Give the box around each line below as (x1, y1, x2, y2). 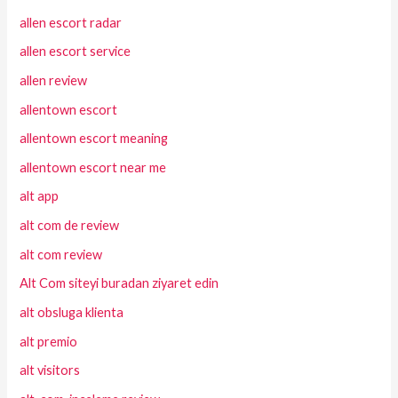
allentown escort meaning (20, 131, 169, 147)
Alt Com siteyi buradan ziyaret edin (20, 275, 219, 291)
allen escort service (20, 44, 131, 60)
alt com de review (20, 218, 120, 234)
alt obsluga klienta (20, 305, 124, 321)
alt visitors (20, 362, 81, 378)
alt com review (20, 246, 103, 262)
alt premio (20, 333, 78, 349)
